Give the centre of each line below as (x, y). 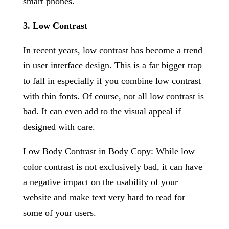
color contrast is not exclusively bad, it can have (112, 167)
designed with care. (59, 127)
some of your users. (59, 213)
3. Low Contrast (55, 26)
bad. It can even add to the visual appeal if (102, 111)
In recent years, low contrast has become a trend (112, 50)
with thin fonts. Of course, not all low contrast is (113, 96)
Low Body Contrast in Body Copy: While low (109, 151)
